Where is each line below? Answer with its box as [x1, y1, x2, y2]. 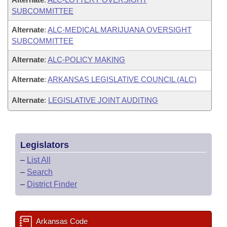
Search [27, 168, 53, 176]
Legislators [20, 140, 69, 150]
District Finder [27, 180, 77, 188]
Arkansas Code [34, 217, 88, 225]
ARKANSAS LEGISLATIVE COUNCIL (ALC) [48, 75, 197, 84]
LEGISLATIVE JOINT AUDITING [48, 96, 158, 104]
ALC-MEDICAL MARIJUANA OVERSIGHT [48, 25, 192, 34]
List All [27, 156, 51, 164]
